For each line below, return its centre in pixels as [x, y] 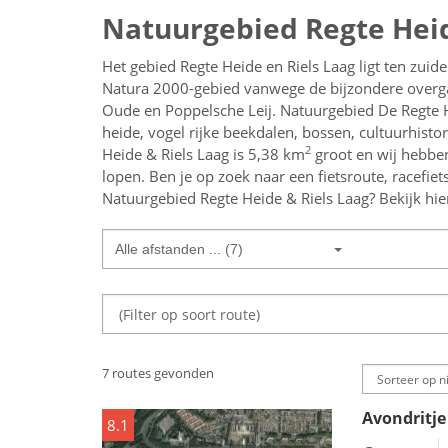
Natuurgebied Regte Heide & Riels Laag [235, 198]
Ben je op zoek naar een [231, 176]
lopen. [123, 176]
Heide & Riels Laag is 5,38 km [203, 154]
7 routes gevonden [158, 373]
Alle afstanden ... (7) [179, 249]
